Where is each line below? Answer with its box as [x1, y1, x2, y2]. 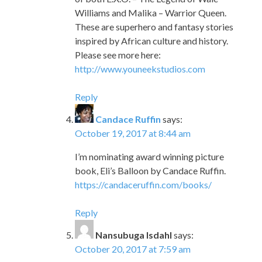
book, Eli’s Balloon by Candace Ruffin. [75, 164, 226, 176]
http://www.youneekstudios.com [75, 63, 205, 74]
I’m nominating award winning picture [75, 150, 224, 162]
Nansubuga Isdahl [95, 229, 172, 240]
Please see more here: [75, 49, 161, 60]
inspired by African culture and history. [75, 35, 228, 46]
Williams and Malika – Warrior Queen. [75, 6, 226, 18]
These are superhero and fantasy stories [75, 20, 233, 32]
